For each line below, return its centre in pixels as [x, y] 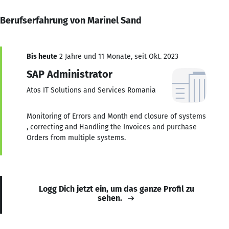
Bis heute [42, 56]
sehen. [110, 198]
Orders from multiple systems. [76, 138]
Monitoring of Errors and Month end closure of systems [116, 116]
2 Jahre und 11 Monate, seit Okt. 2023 [118, 56]
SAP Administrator [70, 74]
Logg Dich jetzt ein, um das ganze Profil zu [117, 189]
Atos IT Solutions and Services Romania [91, 90]
